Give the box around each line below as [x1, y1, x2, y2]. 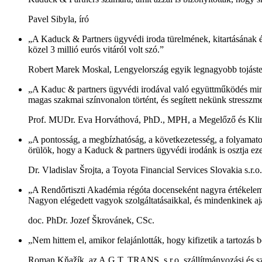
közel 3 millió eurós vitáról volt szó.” [28, 44, 164, 54]
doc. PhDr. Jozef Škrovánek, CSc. [28, 215, 154, 225]
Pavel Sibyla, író [28, 13, 89, 24]
